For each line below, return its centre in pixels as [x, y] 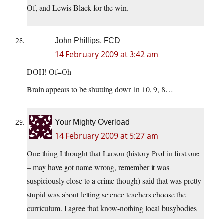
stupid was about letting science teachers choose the [106, 195]
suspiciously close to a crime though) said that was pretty [114, 181]
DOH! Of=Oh [49, 72]
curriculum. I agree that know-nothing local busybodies [112, 208]
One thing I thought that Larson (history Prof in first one [113, 153]
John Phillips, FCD [88, 41]
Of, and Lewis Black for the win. [78, 8]
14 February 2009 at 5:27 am [107, 136]
